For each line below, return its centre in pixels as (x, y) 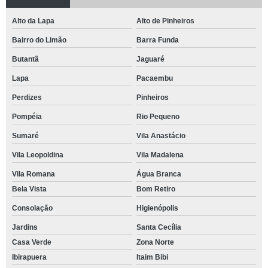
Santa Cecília (159, 227)
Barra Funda (157, 40)
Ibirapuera (29, 257)
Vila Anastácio (161, 136)
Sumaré (25, 136)
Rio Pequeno (158, 117)
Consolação (32, 208)
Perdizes (27, 98)
